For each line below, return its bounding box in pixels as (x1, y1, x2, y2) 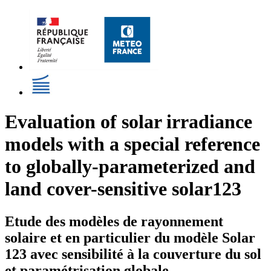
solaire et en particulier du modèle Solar (5, 229, 255, 246)
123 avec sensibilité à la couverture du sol (5, 246, 261, 262)
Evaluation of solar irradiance (5, 111, 252, 133)
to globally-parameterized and (5, 155, 255, 178)
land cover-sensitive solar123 (5, 178, 241, 200)
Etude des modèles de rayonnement (5, 213, 223, 229)
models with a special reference (5, 133, 260, 155)
